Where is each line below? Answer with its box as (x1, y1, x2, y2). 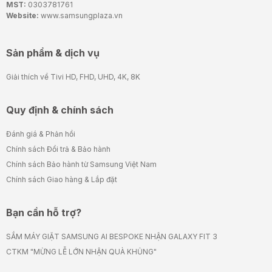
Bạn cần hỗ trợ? (6, 206, 81, 219)
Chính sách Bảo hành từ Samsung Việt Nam (6, 160, 157, 169)
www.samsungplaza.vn (39, 11, 123, 21)
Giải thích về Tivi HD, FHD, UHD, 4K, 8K (6, 72, 140, 82)
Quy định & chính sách (6, 104, 114, 117)
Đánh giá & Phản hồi (6, 129, 75, 139)
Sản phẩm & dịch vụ (6, 47, 100, 59)
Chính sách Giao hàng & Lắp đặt (6, 175, 117, 185)
